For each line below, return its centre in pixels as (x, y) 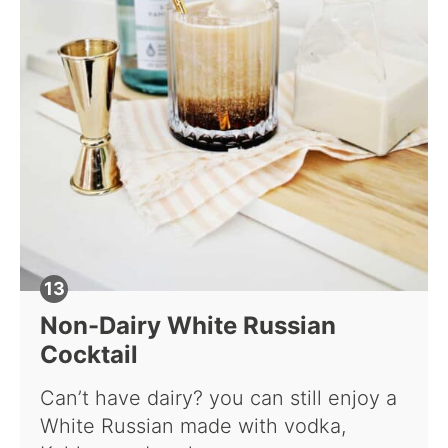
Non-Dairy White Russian (188, 326)
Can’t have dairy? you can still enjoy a (218, 398)
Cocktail (89, 355)
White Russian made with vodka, (193, 426)
